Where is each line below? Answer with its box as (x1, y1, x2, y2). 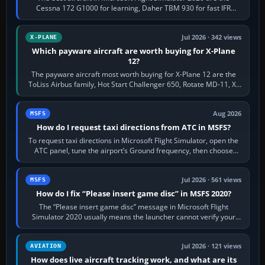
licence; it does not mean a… (87, 222, 180, 232)
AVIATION (30, 243, 62, 250)
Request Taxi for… (104, 156, 163, 166)
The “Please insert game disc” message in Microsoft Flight (38, 202, 228, 212)
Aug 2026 (213, 109, 242, 118)
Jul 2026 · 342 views (182, 33, 242, 42)
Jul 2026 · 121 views (182, 242, 242, 251)
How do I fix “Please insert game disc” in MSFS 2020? (35, 188, 231, 199)
